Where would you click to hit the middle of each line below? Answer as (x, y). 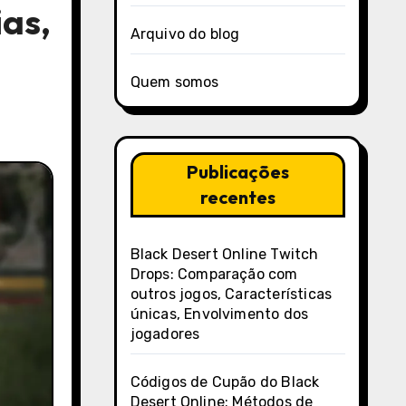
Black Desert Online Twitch (224, 254)
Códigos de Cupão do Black (225, 382)
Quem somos (174, 82)
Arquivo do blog (185, 34)
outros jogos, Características (231, 294)
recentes (237, 197)
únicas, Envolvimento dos (219, 314)
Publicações (237, 172)
